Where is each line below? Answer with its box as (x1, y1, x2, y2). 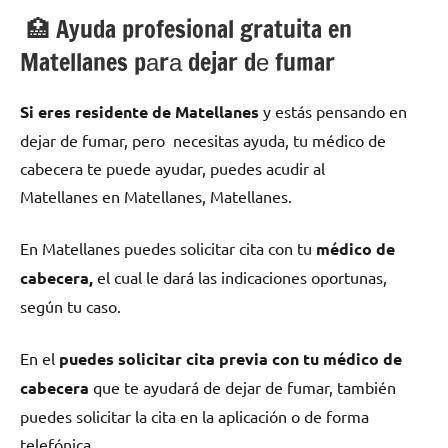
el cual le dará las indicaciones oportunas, (93, 267, 387, 288)
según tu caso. (20, 296, 121, 317)
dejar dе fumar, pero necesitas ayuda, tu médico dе (20, 130, 386, 151)
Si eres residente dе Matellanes (20, 101, 259, 123)
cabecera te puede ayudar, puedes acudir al (20, 158, 325, 179)
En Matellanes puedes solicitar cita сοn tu (20, 238, 316, 259)
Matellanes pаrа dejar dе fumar (20, 45, 335, 80)
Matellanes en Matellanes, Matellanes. (20, 186, 292, 207)
